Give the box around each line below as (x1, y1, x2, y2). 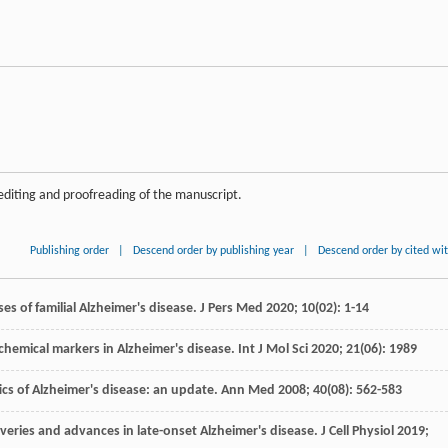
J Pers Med (200, 300, 263, 316)
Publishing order (30, 244, 110, 257)
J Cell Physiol (321, 423, 394, 439)
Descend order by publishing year (133, 244, 295, 257)
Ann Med (221, 382, 275, 398)
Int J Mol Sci (238, 341, 308, 357)
